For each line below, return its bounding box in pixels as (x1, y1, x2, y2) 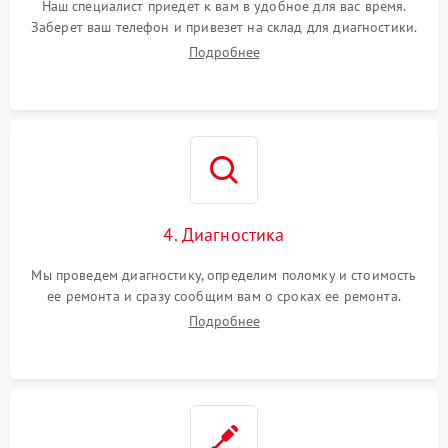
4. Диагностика (163, 223, 285, 246)
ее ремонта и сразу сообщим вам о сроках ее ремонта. (47, 287, 401, 305)
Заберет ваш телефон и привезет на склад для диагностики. (30, 18, 418, 36)
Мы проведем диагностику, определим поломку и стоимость (31, 266, 417, 284)
